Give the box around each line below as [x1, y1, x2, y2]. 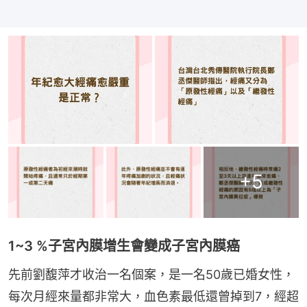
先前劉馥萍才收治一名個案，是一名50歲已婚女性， [8, 267, 295, 282]
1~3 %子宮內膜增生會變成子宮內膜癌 [8, 237, 240, 254]
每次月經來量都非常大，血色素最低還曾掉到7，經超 [8, 288, 299, 304]
